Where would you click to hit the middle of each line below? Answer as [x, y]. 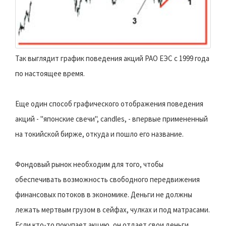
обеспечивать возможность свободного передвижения [107, 179]
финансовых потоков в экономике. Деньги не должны [104, 194]
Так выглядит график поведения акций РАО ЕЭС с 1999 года [112, 58]
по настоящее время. [50, 73]
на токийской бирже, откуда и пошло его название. [99, 134]
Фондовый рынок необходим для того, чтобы [89, 164]
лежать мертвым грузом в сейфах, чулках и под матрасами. [112, 209]
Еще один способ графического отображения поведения [109, 103]
